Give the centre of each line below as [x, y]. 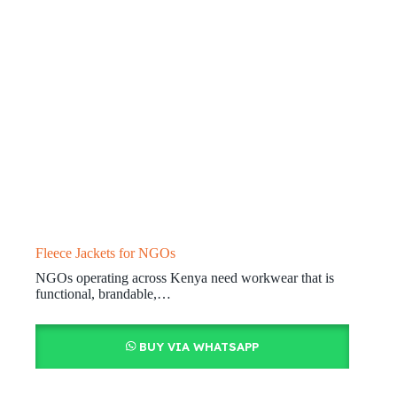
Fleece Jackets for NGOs [105, 253]
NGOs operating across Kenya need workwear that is [185, 277]
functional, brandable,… [103, 293]
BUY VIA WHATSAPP [198, 346]
